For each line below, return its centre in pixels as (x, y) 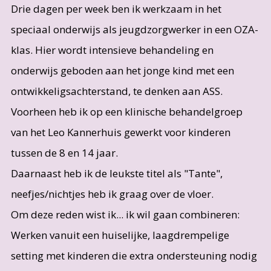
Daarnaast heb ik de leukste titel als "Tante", (116, 173)
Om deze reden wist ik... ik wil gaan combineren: (125, 214)
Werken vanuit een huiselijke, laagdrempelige (120, 235)
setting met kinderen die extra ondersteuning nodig (134, 255)
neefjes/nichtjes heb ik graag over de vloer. (113, 194)
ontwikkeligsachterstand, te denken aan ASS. (116, 91)
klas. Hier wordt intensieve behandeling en (112, 50)
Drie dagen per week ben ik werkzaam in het (116, 8)
